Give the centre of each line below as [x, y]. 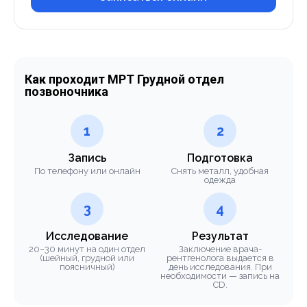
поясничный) [87, 267]
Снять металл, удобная [220, 171]
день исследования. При [220, 267]
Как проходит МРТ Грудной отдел [124, 79]
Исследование [87, 236]
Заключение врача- [220, 249]
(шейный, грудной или [87, 258]
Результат [220, 236]
